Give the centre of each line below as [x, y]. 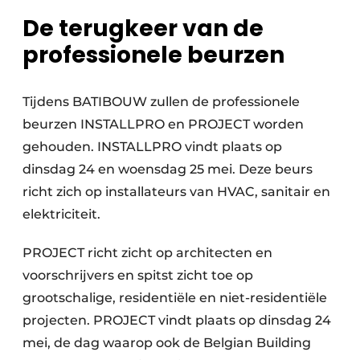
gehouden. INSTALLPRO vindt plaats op [152, 147]
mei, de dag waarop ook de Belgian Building [167, 343]
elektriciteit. [61, 215]
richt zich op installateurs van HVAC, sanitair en [176, 192]
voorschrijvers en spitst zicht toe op [138, 276]
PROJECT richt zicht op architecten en [147, 253]
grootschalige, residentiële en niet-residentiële [175, 298]
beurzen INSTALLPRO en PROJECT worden [163, 125]
